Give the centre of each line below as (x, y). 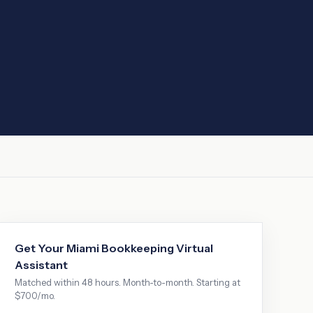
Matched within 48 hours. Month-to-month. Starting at (128, 282)
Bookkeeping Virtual (157, 248)
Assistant (41, 265)
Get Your (41, 248)
